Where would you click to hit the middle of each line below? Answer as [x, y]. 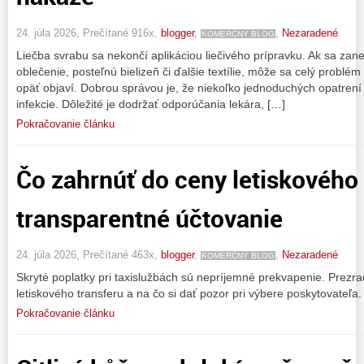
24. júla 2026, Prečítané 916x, [89, 32]
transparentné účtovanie [149, 218]
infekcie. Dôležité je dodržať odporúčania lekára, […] [151, 104]
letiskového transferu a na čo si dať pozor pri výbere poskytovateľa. [189, 294]
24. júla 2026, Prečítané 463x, [89, 255]
